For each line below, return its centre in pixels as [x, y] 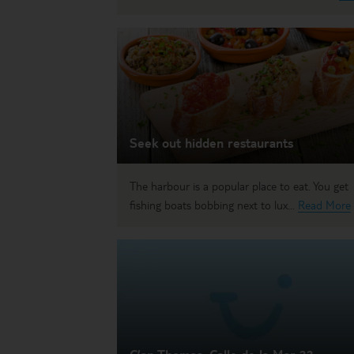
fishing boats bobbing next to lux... [214, 205]
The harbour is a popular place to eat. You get [239, 186]
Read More [324, 205]
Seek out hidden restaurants [211, 143]
